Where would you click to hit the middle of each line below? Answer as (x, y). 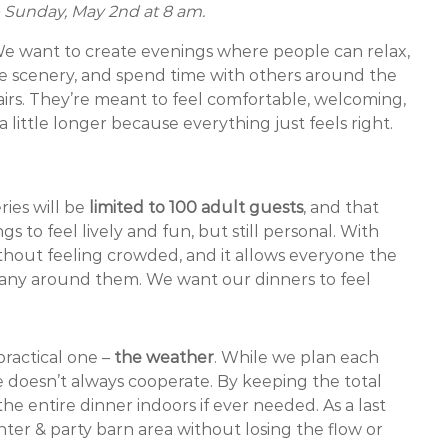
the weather (164, 357)
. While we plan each (296, 357)
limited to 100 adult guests (196, 207)
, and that (341, 207)
